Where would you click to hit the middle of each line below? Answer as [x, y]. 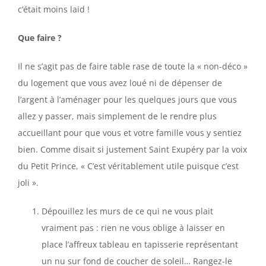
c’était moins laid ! [54, 9]
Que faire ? [40, 38]
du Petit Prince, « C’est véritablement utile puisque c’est [128, 166]
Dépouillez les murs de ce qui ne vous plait [127, 211]
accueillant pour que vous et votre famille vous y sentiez [130, 133]
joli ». [28, 183]
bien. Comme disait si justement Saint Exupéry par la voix [132, 150]
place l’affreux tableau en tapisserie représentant [140, 245]
